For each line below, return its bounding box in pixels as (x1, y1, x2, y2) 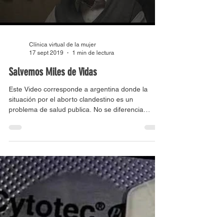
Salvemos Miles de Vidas (9, 170, 97, 183)
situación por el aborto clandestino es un (9, 200, 133, 208)
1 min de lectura (72, 154, 114, 161)
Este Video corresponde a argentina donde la (9, 190, 148, 198)
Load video (61, 82, 94, 90)
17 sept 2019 (29, 154, 63, 161)
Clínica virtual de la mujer (29, 146, 96, 153)
